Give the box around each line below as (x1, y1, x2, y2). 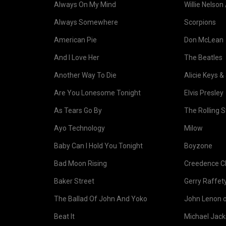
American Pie (54, 36, 97, 44)
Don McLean (184, 36, 223, 44)
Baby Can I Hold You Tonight (54, 142, 143, 150)
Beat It (54, 212, 75, 220)
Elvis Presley (184, 89, 223, 97)
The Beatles (184, 53, 222, 62)
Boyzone (184, 142, 212, 150)
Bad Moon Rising (54, 159, 107, 167)
